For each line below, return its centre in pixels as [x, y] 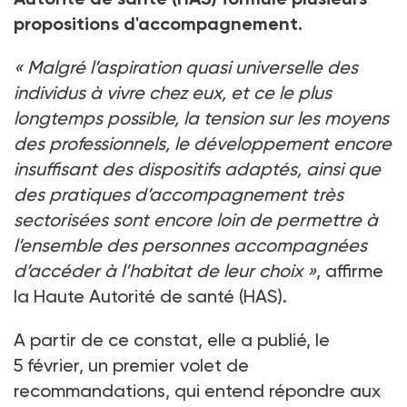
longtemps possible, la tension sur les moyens [201, 119]
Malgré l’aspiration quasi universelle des [193, 68]
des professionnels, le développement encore [203, 144]
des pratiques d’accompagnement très [179, 195]
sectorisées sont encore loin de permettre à [196, 220]
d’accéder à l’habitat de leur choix [158, 271]
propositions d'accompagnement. [169, 24]
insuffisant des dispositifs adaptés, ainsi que [197, 169]
